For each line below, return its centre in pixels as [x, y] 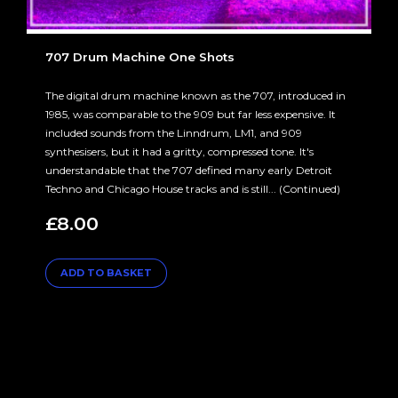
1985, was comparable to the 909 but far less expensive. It [191, 114]
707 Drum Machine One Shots [140, 56]
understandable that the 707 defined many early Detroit [189, 170]
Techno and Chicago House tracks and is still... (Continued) [193, 189]
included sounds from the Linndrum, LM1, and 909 [174, 133]
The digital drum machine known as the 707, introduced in [195, 96]
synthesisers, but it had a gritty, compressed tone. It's [179, 151]
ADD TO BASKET [106, 273]
